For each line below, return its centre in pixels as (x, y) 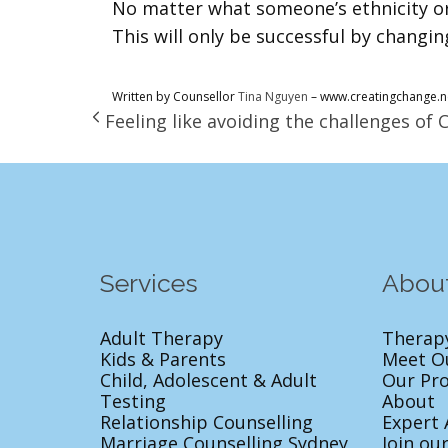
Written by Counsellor (175, 96)
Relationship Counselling (206, 421)
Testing (132, 400)
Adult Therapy (161, 337)
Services (148, 282)
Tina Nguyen (273, 96)
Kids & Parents (162, 358)
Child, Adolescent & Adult (208, 379)
